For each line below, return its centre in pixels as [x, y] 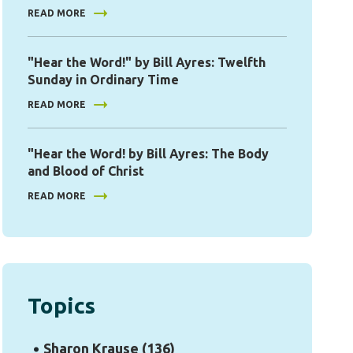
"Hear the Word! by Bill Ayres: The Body [148, 154]
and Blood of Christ [85, 171]
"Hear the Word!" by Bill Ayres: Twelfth [146, 62]
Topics [61, 305]
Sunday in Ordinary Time [103, 80]
